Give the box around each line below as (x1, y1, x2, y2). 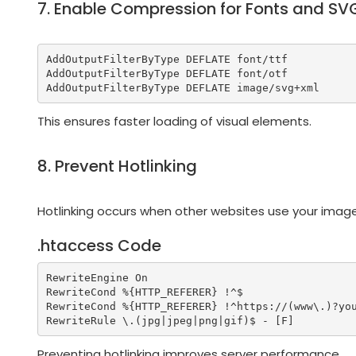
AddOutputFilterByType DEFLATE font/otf (45, 67, 288, 79)
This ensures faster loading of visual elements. (37, 113, 311, 130)
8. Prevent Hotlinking (37, 155, 197, 178)
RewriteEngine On (45, 271, 148, 284)
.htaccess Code (37, 234, 161, 257)
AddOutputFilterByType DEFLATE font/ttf (45, 52, 288, 65)
